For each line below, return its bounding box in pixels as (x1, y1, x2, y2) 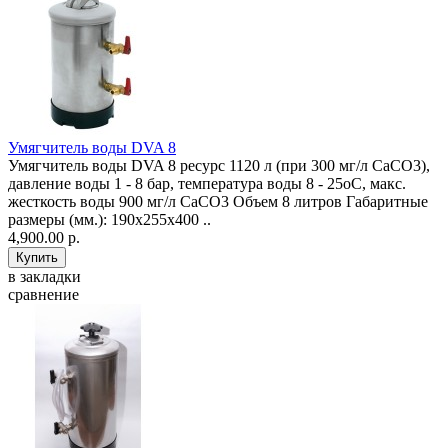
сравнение (8, 286, 79, 304)
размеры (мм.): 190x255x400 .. (8, 211, 211, 229)
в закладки (8, 268, 81, 286)
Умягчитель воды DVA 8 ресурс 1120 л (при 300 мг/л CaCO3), (8, 157, 430, 175)
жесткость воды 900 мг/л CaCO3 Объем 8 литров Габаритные (8, 193, 428, 211)
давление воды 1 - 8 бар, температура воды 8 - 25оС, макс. (8, 175, 406, 193)
